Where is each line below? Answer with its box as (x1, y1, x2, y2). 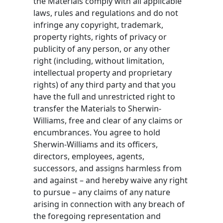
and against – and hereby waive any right (33, 174, 188, 186)
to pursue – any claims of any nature (33, 186, 171, 198)
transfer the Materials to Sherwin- (33, 103, 162, 114)
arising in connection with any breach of (33, 198, 185, 210)
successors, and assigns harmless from (33, 162, 182, 174)
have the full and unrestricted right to (33, 91, 176, 102)
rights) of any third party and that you (33, 79, 176, 90)
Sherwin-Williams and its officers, (33, 138, 158, 150)
